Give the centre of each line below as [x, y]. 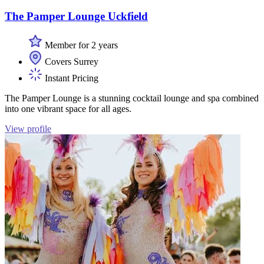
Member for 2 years [80, 45]
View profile [28, 128]
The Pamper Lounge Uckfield [76, 16]
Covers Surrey [70, 61]
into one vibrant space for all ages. [68, 108]
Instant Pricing [70, 78]
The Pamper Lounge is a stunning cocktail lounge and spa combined [132, 98]
